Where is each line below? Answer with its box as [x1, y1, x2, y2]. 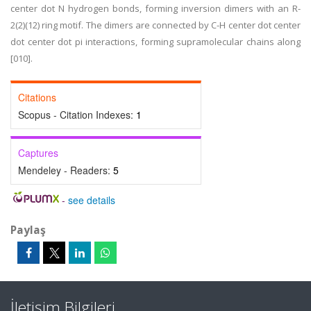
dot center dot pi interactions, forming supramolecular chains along [10, 35, 301, 48]
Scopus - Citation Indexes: [18, 108, 136, 121]
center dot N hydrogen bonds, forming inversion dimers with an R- [10, 2, 301, 15]
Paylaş [10, 222, 46, 237]
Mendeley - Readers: [18, 163, 113, 177]
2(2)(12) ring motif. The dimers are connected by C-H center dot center [10, 19, 301, 31]
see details [67, 193, 115, 207]
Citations [18, 90, 56, 104]
